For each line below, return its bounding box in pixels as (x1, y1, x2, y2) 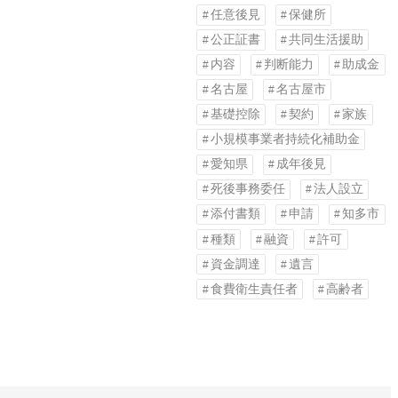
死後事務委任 (210, 182, 285, 196)
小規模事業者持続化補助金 (210, 132, 360, 147)
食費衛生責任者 (210, 282, 298, 296)
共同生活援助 (289, 32, 364, 46)
